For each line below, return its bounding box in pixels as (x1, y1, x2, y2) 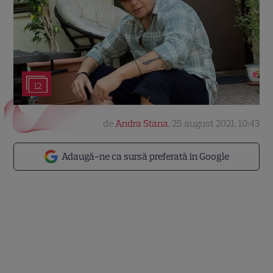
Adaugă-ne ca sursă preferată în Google (62, 151, 229, 162)
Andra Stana (115, 118, 168, 129)
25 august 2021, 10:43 (171, 118, 260, 129)
